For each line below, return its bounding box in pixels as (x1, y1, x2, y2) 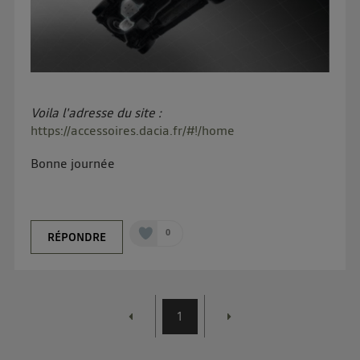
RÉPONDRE (47, 229, 107, 246)
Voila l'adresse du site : (31, 104, 162, 122)
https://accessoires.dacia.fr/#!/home (31, 121, 235, 140)
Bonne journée (31, 154, 116, 173)
